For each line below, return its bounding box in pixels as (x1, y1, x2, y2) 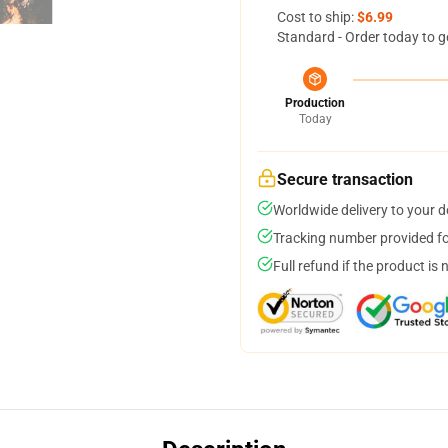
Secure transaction (277, 170, 413, 189)
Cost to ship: (277, 9, 357, 25)
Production (285, 96, 345, 110)
